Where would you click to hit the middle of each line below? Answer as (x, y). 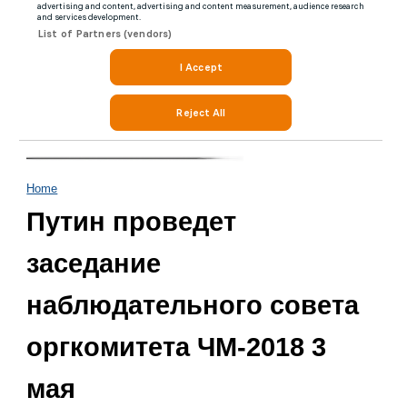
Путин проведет (132, 222)
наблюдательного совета (193, 305)
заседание (94, 263)
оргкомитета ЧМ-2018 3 (177, 347)
